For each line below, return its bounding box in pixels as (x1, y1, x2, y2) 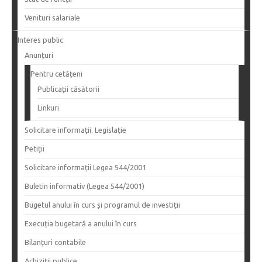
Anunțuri (25, 51, 53, 60)
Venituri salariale (25, 13, 80, 22)
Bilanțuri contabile (25, 238, 86, 247)
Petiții (25, 144, 44, 153)
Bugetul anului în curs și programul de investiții (25, 201, 180, 209)
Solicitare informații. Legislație (25, 126, 126, 135)
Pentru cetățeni (30, 70, 82, 78)
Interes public (18, 36, 63, 44)
